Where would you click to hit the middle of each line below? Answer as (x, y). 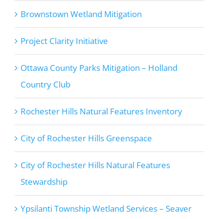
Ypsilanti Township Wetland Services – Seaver (106, 209)
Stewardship (44, 182)
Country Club (45, 85)
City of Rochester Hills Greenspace (86, 138)
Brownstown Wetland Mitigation (81, 14)
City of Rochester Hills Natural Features (95, 165)
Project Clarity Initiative (64, 41)
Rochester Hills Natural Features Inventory (101, 111)
